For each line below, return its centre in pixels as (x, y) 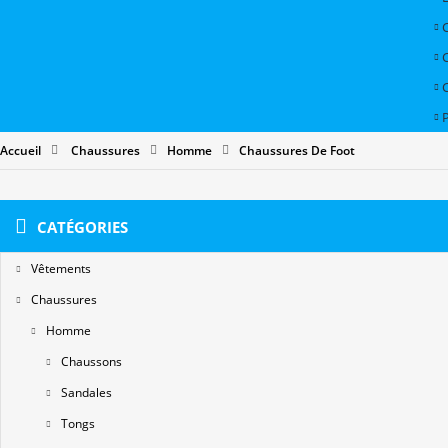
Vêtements (61, 269)
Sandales (86, 393)
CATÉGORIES (82, 227)
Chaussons (91, 362)
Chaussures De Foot (297, 151)
